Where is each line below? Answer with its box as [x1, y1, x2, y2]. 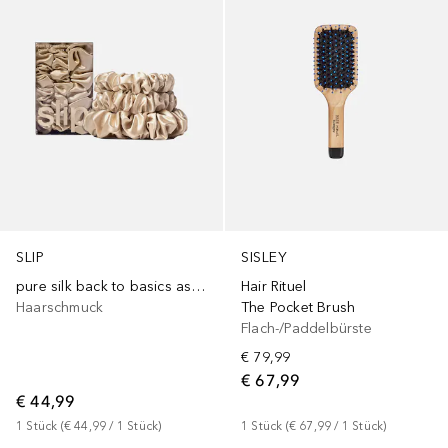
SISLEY [241, 249, 287, 267]
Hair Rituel [241, 278, 307, 296]
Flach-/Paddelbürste [241, 320, 372, 338]
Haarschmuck [16, 299, 104, 317]
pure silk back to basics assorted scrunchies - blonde [191, 278, 206, 296]
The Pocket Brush [241, 299, 356, 317]
